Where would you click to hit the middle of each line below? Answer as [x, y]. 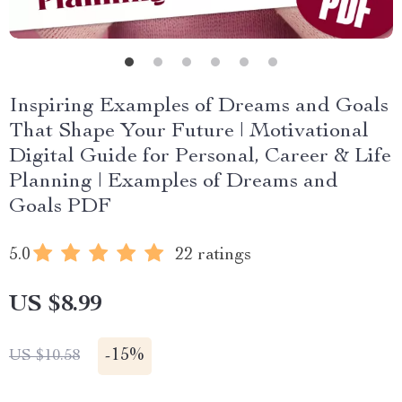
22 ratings [213, 256]
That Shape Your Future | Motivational [189, 132]
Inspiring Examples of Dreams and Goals [199, 107]
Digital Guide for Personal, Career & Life [200, 157]
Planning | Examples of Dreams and [174, 182]
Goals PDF [60, 207]
